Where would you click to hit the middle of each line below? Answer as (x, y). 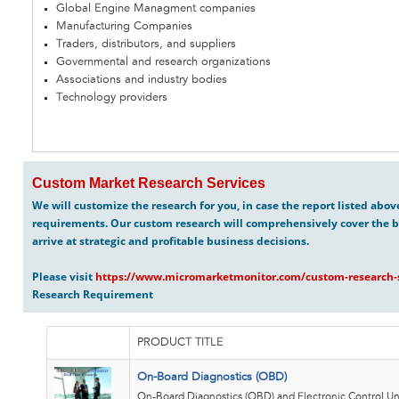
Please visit (64, 277)
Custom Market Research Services (149, 183)
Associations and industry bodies (142, 80)
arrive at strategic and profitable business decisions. (171, 241)
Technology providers (112, 98)
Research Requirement (93, 295)
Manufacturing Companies (124, 27)
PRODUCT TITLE (180, 343)
